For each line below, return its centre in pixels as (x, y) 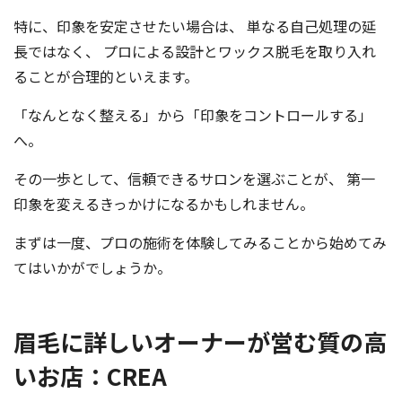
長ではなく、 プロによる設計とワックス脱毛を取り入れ (195, 52)
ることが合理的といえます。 (106, 77)
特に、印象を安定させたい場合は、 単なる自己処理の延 (195, 26)
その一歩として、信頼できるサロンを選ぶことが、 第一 (194, 179)
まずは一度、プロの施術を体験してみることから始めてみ (200, 243)
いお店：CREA (90, 376)
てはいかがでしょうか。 (92, 268)
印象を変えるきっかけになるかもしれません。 (164, 204)
